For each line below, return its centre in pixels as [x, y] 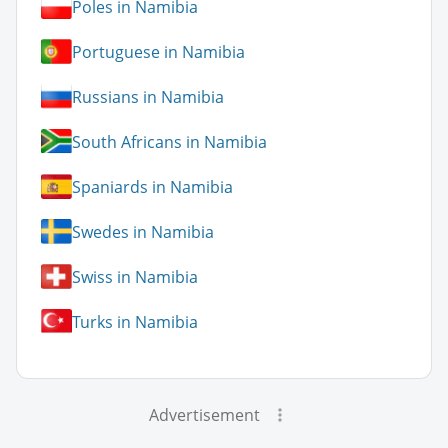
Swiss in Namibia [135, 276]
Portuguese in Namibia [158, 51]
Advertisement [204, 415]
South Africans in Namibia [169, 141]
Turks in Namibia [135, 321]
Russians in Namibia [148, 96]
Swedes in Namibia [143, 231]
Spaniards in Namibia [152, 186]
